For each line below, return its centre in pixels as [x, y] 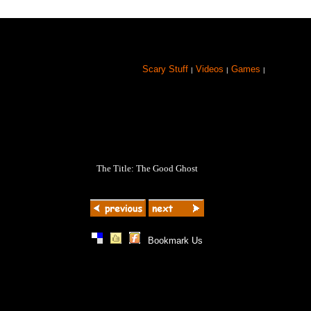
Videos [211, 69]
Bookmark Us [175, 241]
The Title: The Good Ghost [147, 168]
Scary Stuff [166, 69]
